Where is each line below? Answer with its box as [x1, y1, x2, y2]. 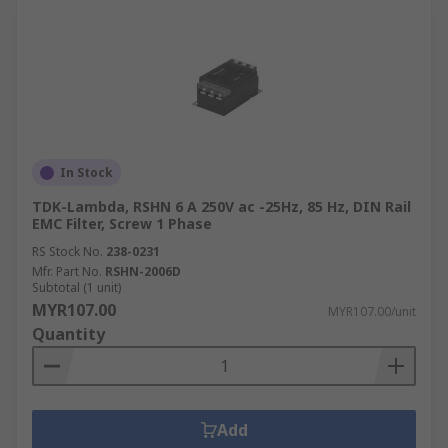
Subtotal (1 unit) [32, 279, 121, 296]
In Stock [60, 164, 113, 181]
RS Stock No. [32, 243, 103, 260]
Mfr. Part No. [32, 263, 102, 280]
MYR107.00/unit [328, 303, 416, 320]
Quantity [32, 323, 105, 345]
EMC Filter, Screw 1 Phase [32, 214, 212, 233]
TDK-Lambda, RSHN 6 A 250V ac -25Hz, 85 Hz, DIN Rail [32, 197, 411, 216]
